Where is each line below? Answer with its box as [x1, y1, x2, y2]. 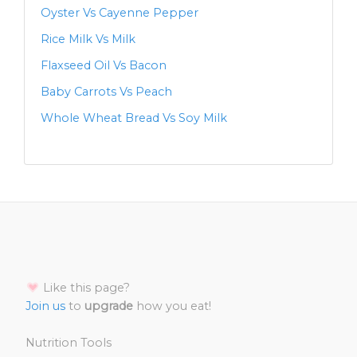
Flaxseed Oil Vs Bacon [41, 58, 167, 73]
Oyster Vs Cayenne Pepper [41, 6, 198, 21]
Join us [25, 299, 65, 314]
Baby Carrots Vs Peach [41, 84, 172, 100]
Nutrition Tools [25, 335, 112, 351]
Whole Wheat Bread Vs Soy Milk [41, 111, 227, 126]
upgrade [84, 299, 133, 314]
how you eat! [133, 299, 211, 314]
